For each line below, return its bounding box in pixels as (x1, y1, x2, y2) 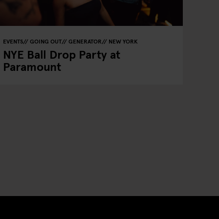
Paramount (2, 58, 61, 74)
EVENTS (2, 37, 23, 45)
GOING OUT (29, 37, 62, 45)
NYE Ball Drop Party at (2, 46, 120, 62)
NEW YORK (108, 37, 138, 45)
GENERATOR (68, 37, 102, 45)
